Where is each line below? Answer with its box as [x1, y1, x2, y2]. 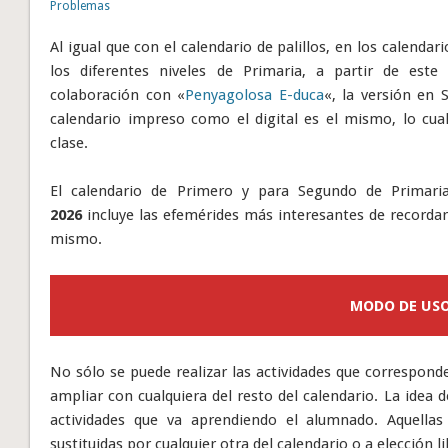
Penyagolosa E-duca [185, 85, 324, 104]
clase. [50, 133, 89, 152]
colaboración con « [50, 85, 186, 104]
